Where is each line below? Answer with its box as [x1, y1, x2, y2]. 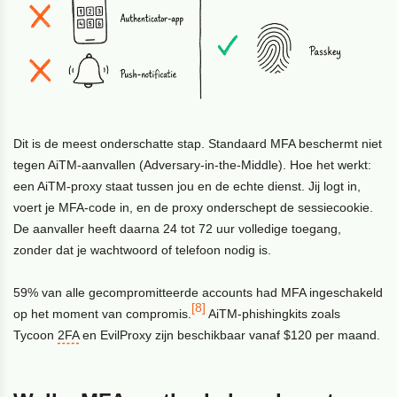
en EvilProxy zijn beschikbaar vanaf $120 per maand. [79, 328, 381, 343]
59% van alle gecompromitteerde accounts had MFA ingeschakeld [13, 285, 384, 300]
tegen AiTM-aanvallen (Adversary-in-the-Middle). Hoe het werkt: [13, 158, 372, 173]
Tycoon [13, 328, 58, 343]
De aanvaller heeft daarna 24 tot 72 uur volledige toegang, [13, 222, 342, 237]
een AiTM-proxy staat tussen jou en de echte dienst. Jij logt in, [13, 179, 362, 194]
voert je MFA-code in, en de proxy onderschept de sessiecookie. [13, 200, 374, 215]
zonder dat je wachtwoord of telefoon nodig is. [13, 243, 272, 258]
